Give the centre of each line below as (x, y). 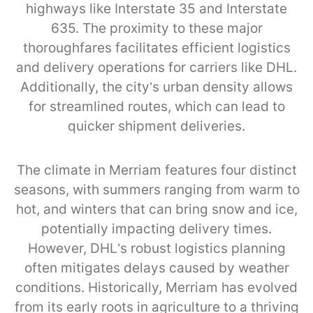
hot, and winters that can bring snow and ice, (156, 210)
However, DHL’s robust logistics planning (156, 249)
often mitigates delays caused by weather (156, 268)
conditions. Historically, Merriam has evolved (156, 288)
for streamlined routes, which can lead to (156, 107)
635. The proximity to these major (156, 29)
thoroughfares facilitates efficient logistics (156, 48)
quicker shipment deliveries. (156, 126)
